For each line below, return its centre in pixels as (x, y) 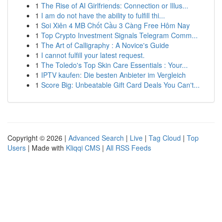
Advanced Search (96, 138)
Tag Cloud (165, 138)
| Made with (46, 148)
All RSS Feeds (129, 148)
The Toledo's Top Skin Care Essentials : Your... (114, 65)
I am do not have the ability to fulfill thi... (103, 15)
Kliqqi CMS (83, 148)
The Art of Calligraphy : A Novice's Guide (105, 45)
